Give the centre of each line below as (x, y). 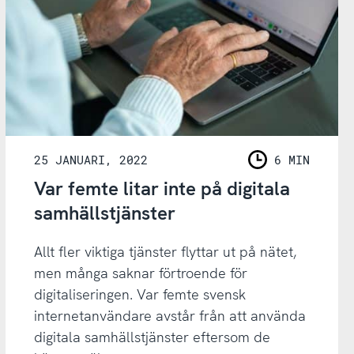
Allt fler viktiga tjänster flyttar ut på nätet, (165, 251)
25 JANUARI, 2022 (90, 159)
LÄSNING (275, 169)
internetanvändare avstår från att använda (169, 315)
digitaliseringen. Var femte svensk (139, 294)
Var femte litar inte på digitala (162, 188)
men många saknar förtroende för (140, 273)
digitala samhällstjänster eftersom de (152, 337)
